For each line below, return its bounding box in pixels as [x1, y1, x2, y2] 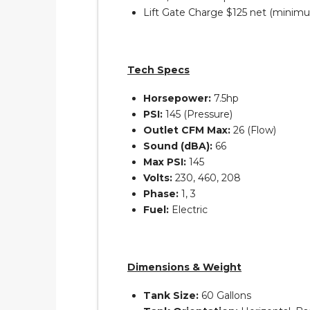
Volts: [143, 172, 173, 185]
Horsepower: [143, 92, 212, 105]
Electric [169, 203, 208, 217]
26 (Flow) [230, 124, 277, 137]
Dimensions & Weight [127, 260, 242, 273]
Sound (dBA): [143, 140, 213, 153]
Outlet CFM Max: [143, 124, 231, 137]
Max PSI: [143, 156, 187, 169]
